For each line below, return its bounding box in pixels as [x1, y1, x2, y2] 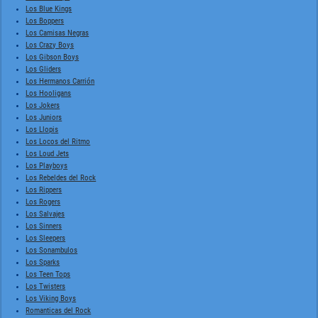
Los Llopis [26, 124, 59, 134]
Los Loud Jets [26, 148, 70, 158]
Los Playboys [26, 160, 68, 170]
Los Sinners [26, 221, 62, 231]
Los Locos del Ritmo [26, 136, 91, 146]
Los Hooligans [26, 88, 72, 98]
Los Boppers [26, 16, 65, 26]
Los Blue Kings [26, 4, 72, 13]
